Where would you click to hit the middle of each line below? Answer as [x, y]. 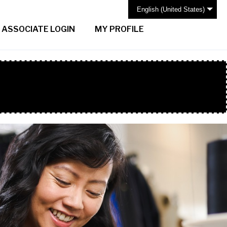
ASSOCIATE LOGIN [38, 29]
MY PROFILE [118, 29]
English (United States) [171, 9]
